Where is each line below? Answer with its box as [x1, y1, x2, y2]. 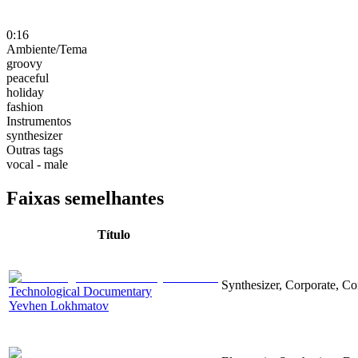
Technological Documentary [9, 284, 152, 298]
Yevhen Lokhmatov [9, 298, 109, 312]
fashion [6, 99, 43, 113]
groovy [6, 56, 42, 70]
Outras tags [6, 142, 63, 157]
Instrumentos [6, 113, 71, 128]
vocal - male [6, 157, 68, 171]
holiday [6, 85, 44, 99]
